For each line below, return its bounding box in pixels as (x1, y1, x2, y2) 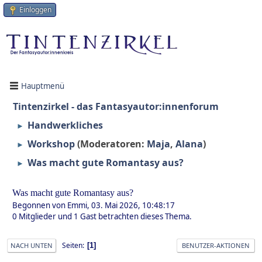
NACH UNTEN (11, 241, 53, 250)
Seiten (62, 240, 82, 250)
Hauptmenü (21, 80, 64, 91)
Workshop (27, 137, 75, 151)
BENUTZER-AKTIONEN (182, 241, 250, 250)
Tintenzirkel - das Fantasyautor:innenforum (13, 100, 219, 113)
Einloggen (19, 5, 51, 15)
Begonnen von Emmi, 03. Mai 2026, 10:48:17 (12, 200, 175, 211)
